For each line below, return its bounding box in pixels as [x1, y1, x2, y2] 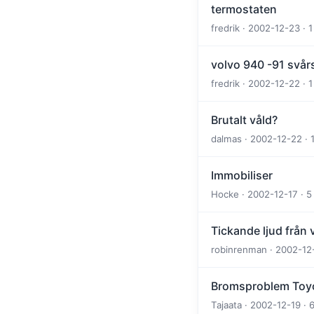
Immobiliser [211, 168, 273, 182]
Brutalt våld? [211, 112, 278, 127]
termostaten [211, 1, 277, 16]
